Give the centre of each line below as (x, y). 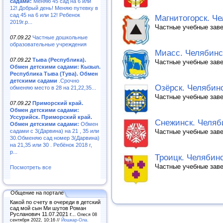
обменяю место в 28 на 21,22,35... (53, 87)
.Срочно (68, 80)
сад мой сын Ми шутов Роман (48, 208)
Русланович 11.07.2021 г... (44, 214)
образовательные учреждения (48, 44)
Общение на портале (37, 192)
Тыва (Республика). (59, 59)
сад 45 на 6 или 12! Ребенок (45, 15)
